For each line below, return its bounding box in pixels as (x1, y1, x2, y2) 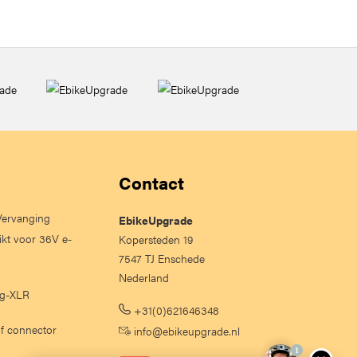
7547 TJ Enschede (119, 250, 205, 266)
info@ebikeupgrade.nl (131, 323, 240, 339)
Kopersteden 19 (119, 231, 193, 247)
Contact (119, 170, 184, 194)
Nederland (119, 269, 169, 285)
